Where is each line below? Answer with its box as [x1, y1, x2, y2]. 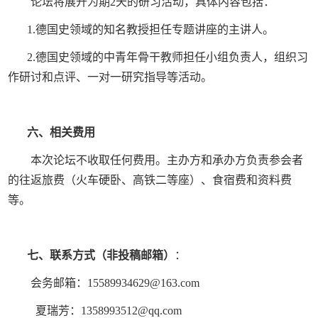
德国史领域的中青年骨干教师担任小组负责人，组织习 [35, 50, 308, 63]
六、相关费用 [26, 126, 95, 138]
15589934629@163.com [87, 277, 200, 290]
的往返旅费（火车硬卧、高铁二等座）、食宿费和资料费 [8, 173, 292, 186]
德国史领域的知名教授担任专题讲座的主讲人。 [35, 23, 274, 35]
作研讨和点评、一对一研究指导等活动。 [8, 70, 213, 83]
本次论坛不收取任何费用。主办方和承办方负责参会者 [31, 153, 304, 166]
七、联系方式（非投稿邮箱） [26, 249, 175, 262]
